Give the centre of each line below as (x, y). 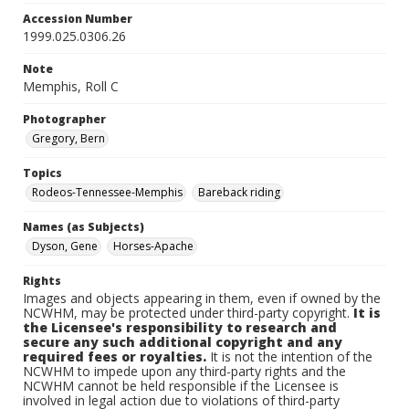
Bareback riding (239, 192)
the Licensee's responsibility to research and (180, 327)
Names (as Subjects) (84, 227)
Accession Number (78, 19)
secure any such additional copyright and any (183, 342)
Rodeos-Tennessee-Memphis (107, 192)
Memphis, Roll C (71, 86)
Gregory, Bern (68, 138)
